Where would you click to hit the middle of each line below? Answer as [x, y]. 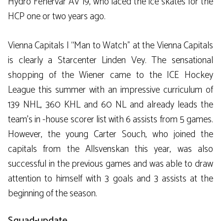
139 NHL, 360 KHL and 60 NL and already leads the [110, 105]
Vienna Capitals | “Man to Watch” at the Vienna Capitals [110, 45]
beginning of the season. [53, 193]
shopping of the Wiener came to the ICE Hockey [110, 75]
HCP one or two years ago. [57, 17]
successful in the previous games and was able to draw [110, 164]
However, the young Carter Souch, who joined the [110, 134]
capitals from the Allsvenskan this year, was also [110, 149]
